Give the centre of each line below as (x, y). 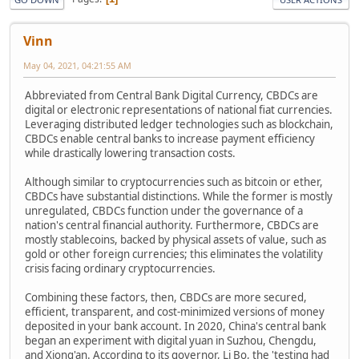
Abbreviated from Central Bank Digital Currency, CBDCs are (171, 96)
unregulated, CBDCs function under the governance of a (164, 211)
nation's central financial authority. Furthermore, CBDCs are (172, 226)
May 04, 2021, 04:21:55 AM (77, 65)
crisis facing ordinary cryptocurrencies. (120, 269)
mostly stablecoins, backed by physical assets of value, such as (175, 240)
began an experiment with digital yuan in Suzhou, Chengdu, (171, 341)
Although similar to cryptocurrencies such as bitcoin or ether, (174, 182)
